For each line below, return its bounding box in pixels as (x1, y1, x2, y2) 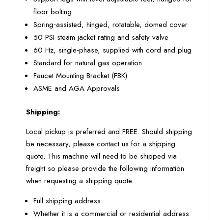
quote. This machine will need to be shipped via (26, 151, 177, 162)
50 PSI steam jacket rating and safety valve (33, 32, 169, 43)
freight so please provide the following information (26, 163, 185, 174)
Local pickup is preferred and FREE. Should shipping (26, 126, 192, 137)
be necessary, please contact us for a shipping (26, 138, 176, 150)
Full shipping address (33, 195, 101, 207)
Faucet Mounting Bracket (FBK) (33, 70, 128, 82)
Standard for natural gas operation (33, 57, 142, 69)
